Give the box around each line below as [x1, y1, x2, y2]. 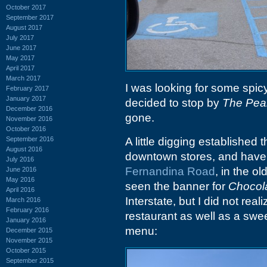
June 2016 [6, 165, 36, 173]
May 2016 [6, 175, 35, 183]
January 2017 [6, 94, 46, 102]
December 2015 [6, 226, 52, 234]
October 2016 [6, 125, 46, 132]
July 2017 [6, 33, 34, 41]
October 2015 [6, 246, 46, 254]
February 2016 [6, 206, 49, 213]
